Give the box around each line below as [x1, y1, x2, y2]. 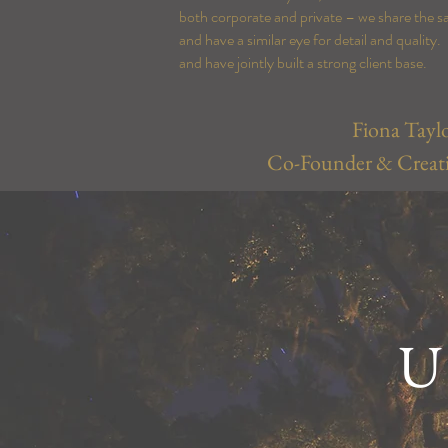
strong [317, 51, 356, 74]
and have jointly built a [179, 51, 317, 74]
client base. [356, 51, 430, 74]
